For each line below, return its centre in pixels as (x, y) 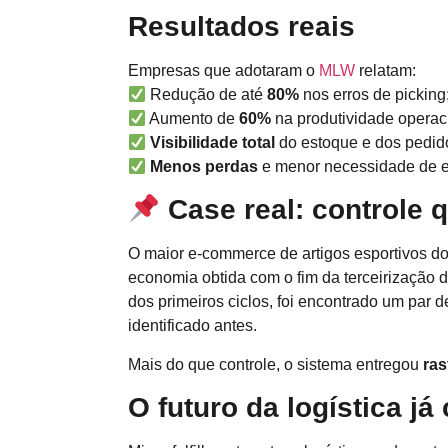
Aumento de (193, 118)
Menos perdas (206, 166)
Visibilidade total (215, 142)
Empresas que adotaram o (223, 70)
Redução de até (207, 94)
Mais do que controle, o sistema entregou (275, 364)
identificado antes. (192, 326)
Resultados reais (241, 26)
